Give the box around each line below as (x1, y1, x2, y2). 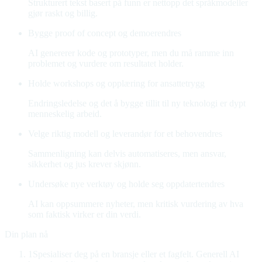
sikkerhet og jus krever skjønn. (28, 158, 141, 169)
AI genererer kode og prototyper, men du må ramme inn (28, 47, 234, 58)
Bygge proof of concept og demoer (28, 27, 157, 38)
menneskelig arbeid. (28, 108, 102, 119)
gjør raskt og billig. (28, 8, 98, 18)
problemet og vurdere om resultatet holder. (28, 58, 184, 68)
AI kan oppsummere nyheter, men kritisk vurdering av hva (28, 198, 243, 209)
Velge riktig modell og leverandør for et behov (28, 128, 198, 139)
